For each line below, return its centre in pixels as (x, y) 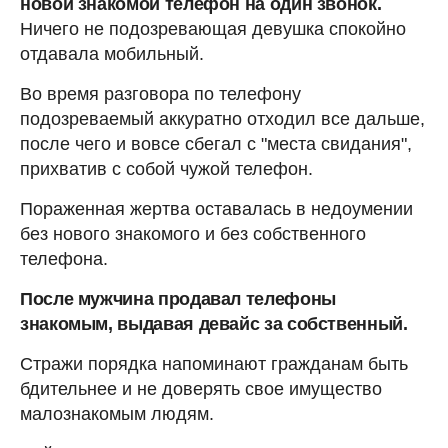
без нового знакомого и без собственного (193, 234)
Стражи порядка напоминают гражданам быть (214, 364)
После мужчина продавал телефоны (178, 299)
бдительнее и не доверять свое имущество (201, 389)
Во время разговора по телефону (160, 94)
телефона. (64, 259)
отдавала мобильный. (112, 54)
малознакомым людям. (117, 414)
